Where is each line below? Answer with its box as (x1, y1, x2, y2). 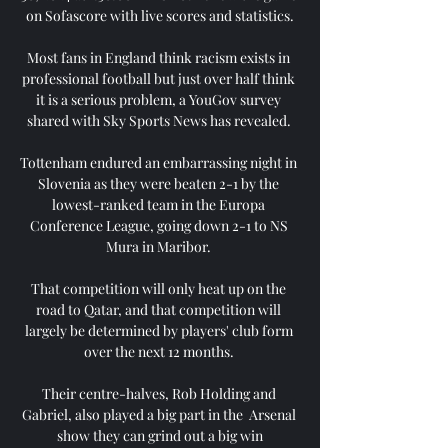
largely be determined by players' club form (24, 320, 293, 340)
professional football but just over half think (22, 68, 295, 88)
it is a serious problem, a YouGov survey (36, 89, 281, 109)
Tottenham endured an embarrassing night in (20, 152, 297, 172)
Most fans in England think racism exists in (27, 47, 290, 67)
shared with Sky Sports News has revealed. (26, 110, 294, 130)
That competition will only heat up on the (31, 278, 286, 298)
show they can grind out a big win (57, 425, 263, 445)
